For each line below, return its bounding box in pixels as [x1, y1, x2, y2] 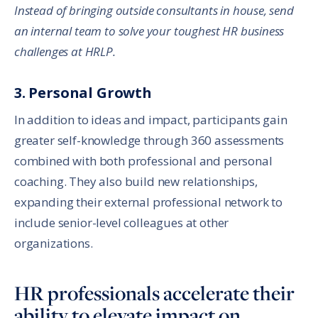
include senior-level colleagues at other [14, 214, 229, 231]
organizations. [14, 234, 93, 251]
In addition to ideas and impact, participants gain [14, 111, 287, 128]
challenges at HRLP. [14, 43, 116, 60]
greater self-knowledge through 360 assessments [14, 131, 285, 148]
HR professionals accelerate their [14, 278, 295, 307]
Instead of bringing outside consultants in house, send [14, 1, 294, 18]
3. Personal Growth [14, 82, 152, 102]
